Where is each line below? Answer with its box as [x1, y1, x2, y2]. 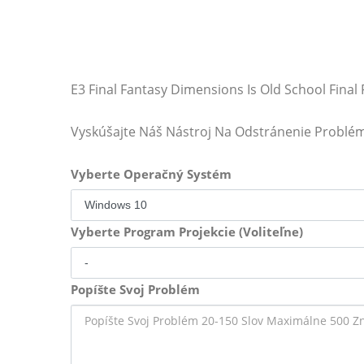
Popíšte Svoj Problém [71, 281, 200, 297]
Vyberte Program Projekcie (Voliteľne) [71, 223, 303, 240]
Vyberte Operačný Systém [71, 166, 232, 182]
